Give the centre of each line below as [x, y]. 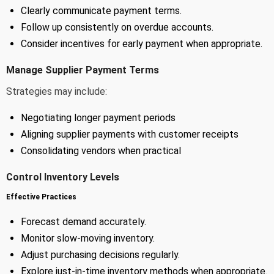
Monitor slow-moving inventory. [88, 238]
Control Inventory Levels [63, 177]
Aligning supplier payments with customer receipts [130, 134]
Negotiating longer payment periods [98, 117]
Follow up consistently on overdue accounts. [117, 27]
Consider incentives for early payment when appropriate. [142, 43]
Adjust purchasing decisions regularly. [100, 254]
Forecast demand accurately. [83, 221]
